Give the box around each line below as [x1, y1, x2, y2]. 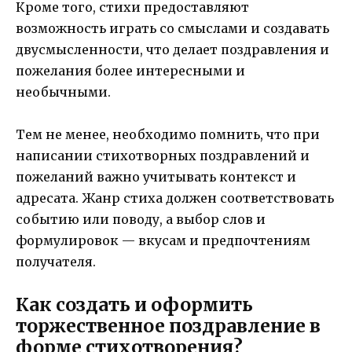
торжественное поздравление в [16, 314, 321, 338]
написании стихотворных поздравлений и [16, 148, 310, 164]
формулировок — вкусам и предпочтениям [16, 233, 310, 249]
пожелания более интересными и [16, 62, 245, 79]
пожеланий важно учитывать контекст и [16, 169, 296, 185]
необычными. [16, 83, 111, 100]
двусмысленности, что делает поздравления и [16, 41, 329, 57]
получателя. [16, 254, 96, 270]
